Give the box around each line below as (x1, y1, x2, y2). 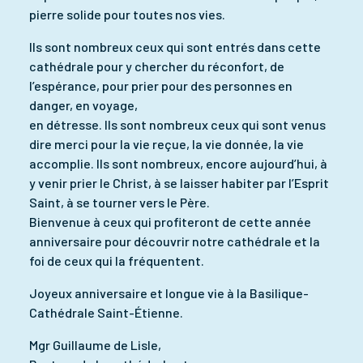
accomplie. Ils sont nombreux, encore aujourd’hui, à (29, 155, 327, 171)
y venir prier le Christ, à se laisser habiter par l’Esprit (29, 174, 329, 190)
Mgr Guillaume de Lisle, (29, 336, 161, 352)
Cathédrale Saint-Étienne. (29, 304, 183, 320)
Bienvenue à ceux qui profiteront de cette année (29, 213, 311, 229)
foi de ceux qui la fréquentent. (29, 252, 204, 268)
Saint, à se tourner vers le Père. (29, 194, 210, 210)
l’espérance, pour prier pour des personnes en (29, 77, 293, 93)
